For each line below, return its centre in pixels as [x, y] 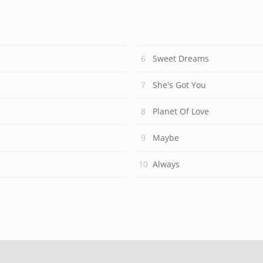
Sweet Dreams [181, 58]
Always [166, 164]
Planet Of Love [181, 111]
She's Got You [179, 85]
